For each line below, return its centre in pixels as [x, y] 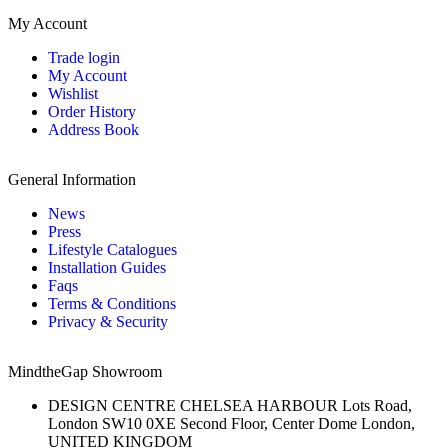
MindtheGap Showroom [85, 371]
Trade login [84, 57]
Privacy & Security [108, 321]
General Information [72, 179]
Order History [92, 111]
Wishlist [73, 93]
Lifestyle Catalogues [112, 249]
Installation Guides [107, 267]
